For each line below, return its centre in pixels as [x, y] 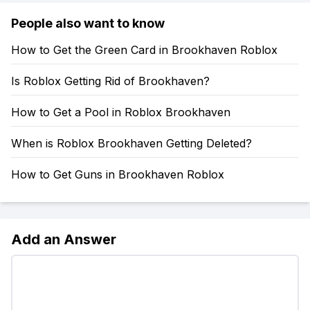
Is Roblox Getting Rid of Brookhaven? [110, 81]
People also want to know [88, 23]
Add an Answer [64, 239]
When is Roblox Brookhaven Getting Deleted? [131, 143]
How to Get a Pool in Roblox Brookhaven [121, 112]
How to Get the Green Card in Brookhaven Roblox [144, 50]
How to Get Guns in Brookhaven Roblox [118, 174]
